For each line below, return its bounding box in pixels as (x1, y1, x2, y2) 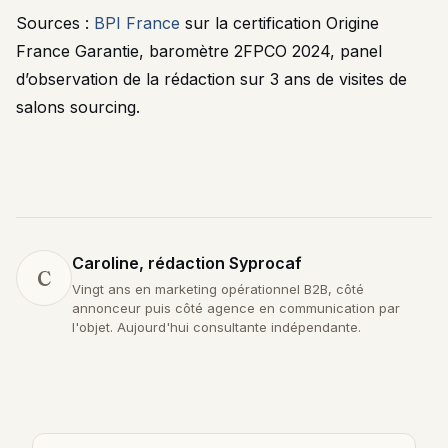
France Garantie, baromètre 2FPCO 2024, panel (16, 41, 382, 61)
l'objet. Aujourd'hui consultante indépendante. (72, 319, 361, 335)
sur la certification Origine (180, 13, 379, 33)
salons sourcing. (16, 97, 140, 117)
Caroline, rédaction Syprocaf (72, 253, 302, 273)
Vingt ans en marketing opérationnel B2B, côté (72, 281, 364, 297)
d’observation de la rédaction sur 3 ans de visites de (16, 69, 407, 89)
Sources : (16, 13, 94, 33)
